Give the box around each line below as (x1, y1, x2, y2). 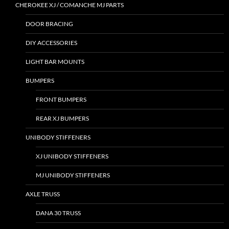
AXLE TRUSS (26, 190, 60, 198)
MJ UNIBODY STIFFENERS (36, 171, 110, 179)
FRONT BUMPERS (36, 96, 86, 103)
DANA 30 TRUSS (36, 209, 81, 217)
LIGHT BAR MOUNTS (26, 58, 84, 65)
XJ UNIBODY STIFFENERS (36, 152, 108, 160)
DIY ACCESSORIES (26, 39, 77, 47)
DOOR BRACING (26, 20, 73, 28)
